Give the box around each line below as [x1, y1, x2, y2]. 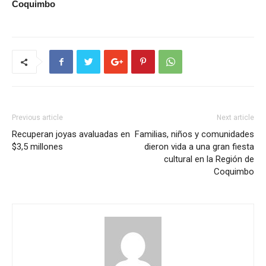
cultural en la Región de [164, 153, 254, 164]
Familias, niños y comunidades [135, 128, 254, 140]
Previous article [12, 113, 63, 122]
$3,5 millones [12, 141, 63, 152]
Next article [217, 113, 254, 122]
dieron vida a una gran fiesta [144, 141, 254, 152]
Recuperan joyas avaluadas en [12, 128, 130, 140]
